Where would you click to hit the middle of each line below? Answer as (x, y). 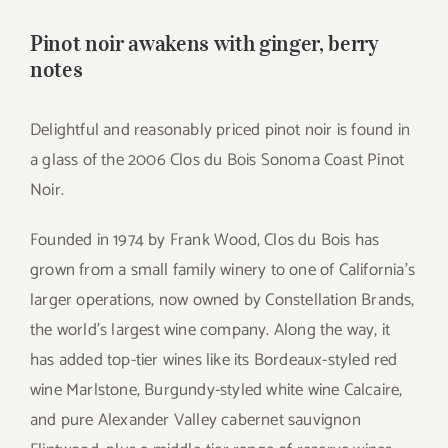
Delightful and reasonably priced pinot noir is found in (220, 129)
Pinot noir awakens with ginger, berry (204, 42)
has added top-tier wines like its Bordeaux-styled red (214, 359)
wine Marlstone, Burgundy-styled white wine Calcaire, (216, 389)
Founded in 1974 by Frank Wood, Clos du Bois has (205, 239)
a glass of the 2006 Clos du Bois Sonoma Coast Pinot (217, 159)
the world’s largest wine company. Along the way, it (210, 329)
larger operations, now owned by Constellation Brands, (222, 299)
